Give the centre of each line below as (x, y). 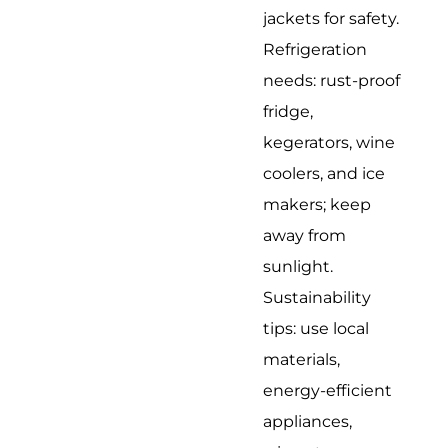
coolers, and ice (324, 173)
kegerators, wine (329, 142)
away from (305, 235)
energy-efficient (328, 390)
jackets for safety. (331, 18)
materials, (302, 359)
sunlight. (298, 266)
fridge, (288, 111)
